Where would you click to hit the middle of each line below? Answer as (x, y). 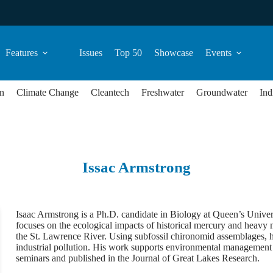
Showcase (174, 53)
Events (218, 53)
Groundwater (222, 92)
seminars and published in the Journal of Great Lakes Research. (138, 258)
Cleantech (110, 92)
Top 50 (128, 53)
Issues (91, 53)
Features (22, 53)
